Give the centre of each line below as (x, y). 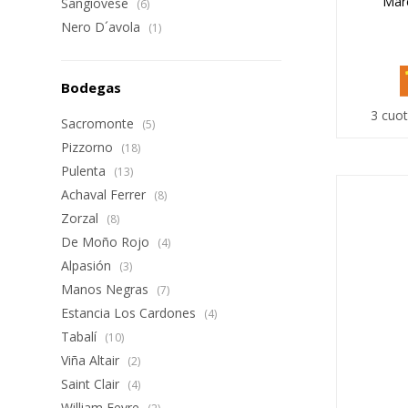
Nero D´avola (103, 27)
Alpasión (88, 265)
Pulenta (86, 171)
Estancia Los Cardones (131, 313)
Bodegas (92, 87)
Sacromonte (100, 123)
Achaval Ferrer (106, 194)
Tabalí (81, 337)
